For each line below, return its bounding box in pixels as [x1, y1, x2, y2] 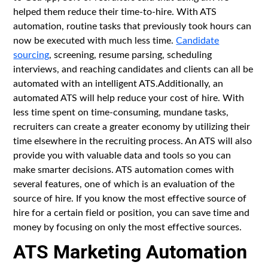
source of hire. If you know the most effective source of [13, 191, 247, 204]
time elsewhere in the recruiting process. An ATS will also [13, 133, 252, 147]
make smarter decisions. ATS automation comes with [13, 162, 234, 175]
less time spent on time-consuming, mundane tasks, [13, 105, 229, 118]
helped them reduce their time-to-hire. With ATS [13, 4, 217, 17]
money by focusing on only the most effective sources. [13, 220, 242, 233]
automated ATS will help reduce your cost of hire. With [13, 90, 245, 103]
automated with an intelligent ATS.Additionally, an [13, 76, 224, 89]
